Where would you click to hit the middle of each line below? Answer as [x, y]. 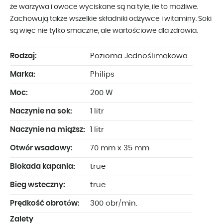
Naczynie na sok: [41, 111]
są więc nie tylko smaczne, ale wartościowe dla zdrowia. [104, 31]
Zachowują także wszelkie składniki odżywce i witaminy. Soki [111, 19]
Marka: [23, 75]
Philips [102, 75]
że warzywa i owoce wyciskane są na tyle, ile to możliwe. [104, 7]
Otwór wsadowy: [41, 148]
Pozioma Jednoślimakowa [139, 56]
